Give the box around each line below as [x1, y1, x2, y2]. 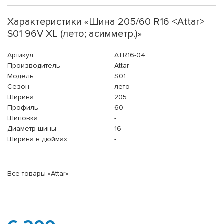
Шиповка [7, 114, 38, 123]
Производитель [7, 61, 60, 70]
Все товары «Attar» [7, 169, 68, 178]
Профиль [7, 103, 38, 112]
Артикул [7, 51, 33, 60]
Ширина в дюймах [7, 135, 67, 144]
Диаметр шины [7, 124, 56, 133]
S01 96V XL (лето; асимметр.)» [7, 28, 142, 40]
